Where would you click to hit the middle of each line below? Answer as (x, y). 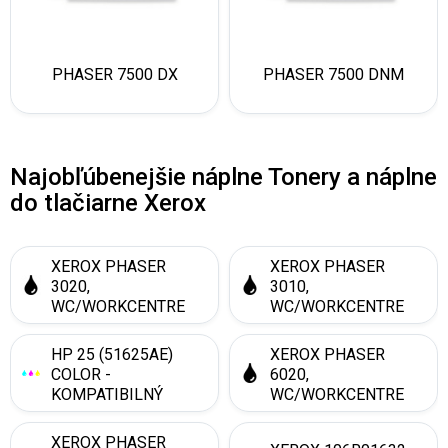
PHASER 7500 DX (114, 74)
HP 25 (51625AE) (112, 354)
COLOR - (81, 374)
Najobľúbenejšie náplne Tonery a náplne (223, 177)
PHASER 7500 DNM (333, 74)
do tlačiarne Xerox (108, 203)
